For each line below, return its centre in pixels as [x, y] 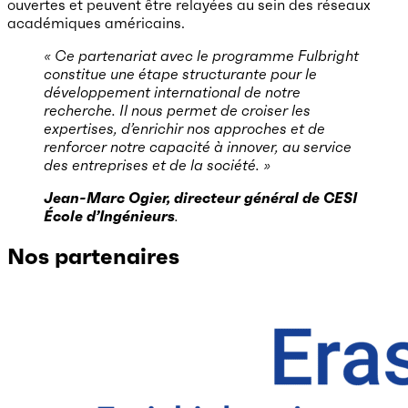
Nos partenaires [93, 256]
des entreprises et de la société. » [157, 165]
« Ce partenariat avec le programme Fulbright [201, 56]
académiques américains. [96, 23]
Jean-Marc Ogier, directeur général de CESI [200, 198]
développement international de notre [172, 92]
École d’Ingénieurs [109, 216]
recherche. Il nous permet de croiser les [177, 111]
